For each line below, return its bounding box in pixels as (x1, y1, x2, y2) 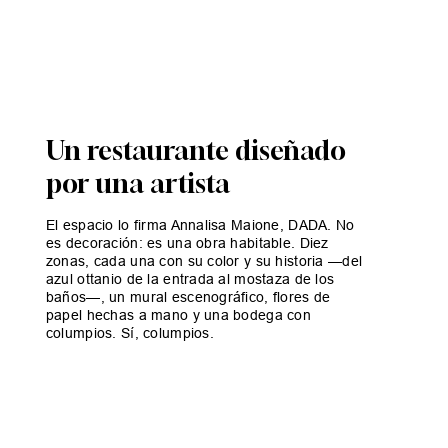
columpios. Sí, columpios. (45, 325, 214, 342)
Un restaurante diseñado (45, 135, 346, 167)
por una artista (45, 168, 230, 200)
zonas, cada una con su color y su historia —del (45, 253, 363, 270)
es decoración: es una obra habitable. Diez (45, 235, 329, 252)
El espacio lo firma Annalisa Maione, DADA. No (45, 217, 355, 234)
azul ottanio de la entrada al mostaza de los (45, 271, 335, 288)
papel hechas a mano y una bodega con (45, 307, 312, 324)
